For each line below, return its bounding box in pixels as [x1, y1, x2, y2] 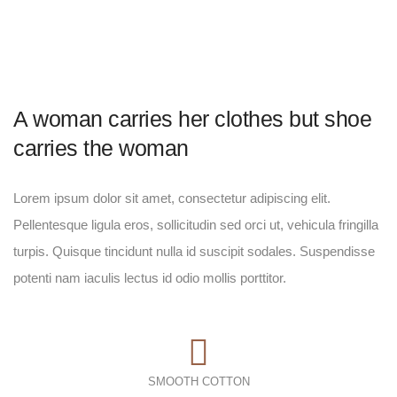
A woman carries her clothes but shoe [13, 106, 371, 132]
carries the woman [13, 136, 189, 161]
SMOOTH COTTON [147, 374, 250, 388]
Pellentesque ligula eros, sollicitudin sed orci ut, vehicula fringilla [13, 217, 378, 233]
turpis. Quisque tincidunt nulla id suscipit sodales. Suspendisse [13, 244, 375, 260]
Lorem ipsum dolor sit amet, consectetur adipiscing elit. [13, 191, 331, 206]
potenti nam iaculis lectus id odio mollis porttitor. [13, 270, 286, 286]
